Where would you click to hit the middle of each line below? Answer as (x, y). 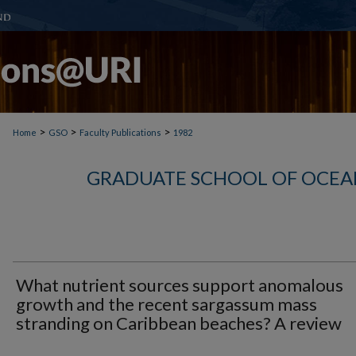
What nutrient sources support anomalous (180, 285)
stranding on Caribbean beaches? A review (179, 323)
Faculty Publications (120, 132)
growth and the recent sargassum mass (166, 304)
